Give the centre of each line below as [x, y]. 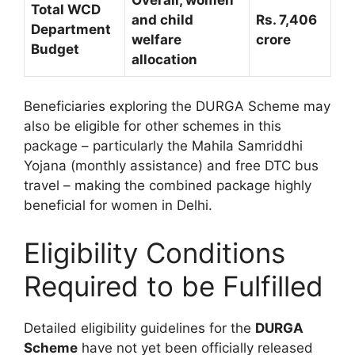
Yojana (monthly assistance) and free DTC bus [171, 166]
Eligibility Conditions [155, 252]
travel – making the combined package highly [168, 186]
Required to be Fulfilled [174, 286]
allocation [164, 59]
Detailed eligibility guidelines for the [139, 328]
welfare [157, 39]
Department [71, 29]
